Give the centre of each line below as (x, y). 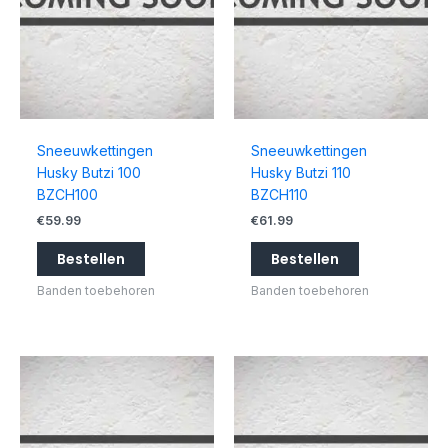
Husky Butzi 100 (88, 172)
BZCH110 (279, 194)
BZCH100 (67, 194)
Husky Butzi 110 (300, 172)
